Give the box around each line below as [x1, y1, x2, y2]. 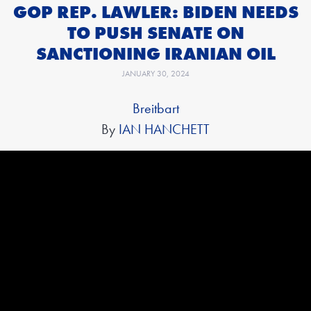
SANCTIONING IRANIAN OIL [35, 42, 276, 66]
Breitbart [132, 99, 179, 118]
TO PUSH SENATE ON [67, 22, 244, 45]
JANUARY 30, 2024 [121, 68, 190, 80]
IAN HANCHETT [119, 120, 210, 139]
